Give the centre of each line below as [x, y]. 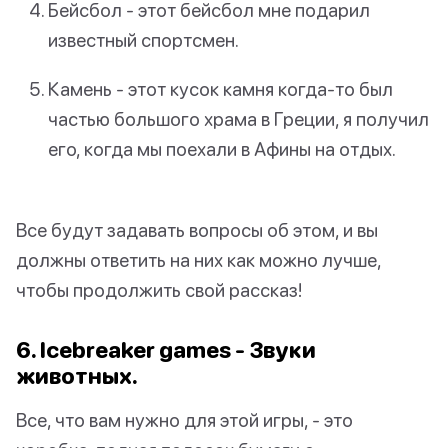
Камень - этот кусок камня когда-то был [220, 88]
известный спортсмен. [143, 39]
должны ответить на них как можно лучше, [198, 260]
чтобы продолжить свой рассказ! [159, 290]
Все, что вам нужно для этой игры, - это [184, 420]
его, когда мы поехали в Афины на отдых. [222, 148]
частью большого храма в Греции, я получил [238, 118]
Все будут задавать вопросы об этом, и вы [197, 230]
